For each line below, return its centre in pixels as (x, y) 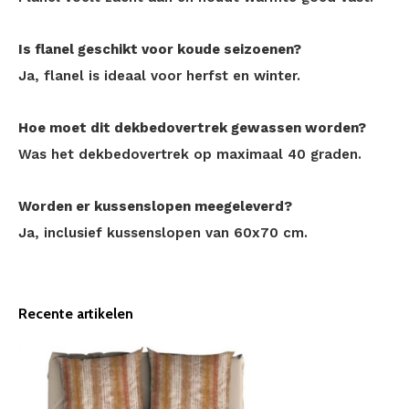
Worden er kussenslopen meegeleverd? (155, 206)
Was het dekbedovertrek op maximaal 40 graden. (190, 154)
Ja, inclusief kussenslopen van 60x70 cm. (163, 233)
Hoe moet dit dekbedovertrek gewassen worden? (192, 128)
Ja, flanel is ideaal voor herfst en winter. (159, 76)
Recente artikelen (76, 314)
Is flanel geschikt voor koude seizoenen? (160, 49)
